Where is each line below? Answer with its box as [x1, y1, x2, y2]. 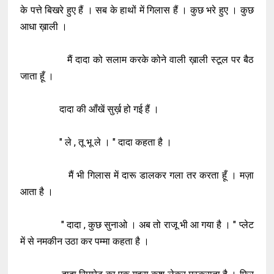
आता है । [20, 186, 56, 198]
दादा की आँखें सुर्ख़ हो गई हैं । [20, 103, 162, 115]
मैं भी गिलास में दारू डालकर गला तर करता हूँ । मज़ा [20, 169, 254, 181]
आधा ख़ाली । [20, 21, 70, 32]
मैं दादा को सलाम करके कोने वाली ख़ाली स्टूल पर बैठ [20, 54, 254, 65]
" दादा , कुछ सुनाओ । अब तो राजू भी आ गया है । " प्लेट [20, 219, 254, 231]
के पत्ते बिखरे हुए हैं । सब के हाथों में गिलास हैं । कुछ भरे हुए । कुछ [20, 4, 254, 16]
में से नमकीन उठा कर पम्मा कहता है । [20, 235, 152, 247]
